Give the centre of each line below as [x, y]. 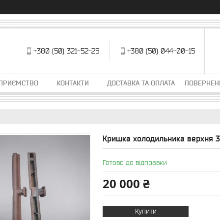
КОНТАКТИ [73, 83]
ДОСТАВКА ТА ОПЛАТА [141, 83]
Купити [146, 211]
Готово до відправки [135, 163]
